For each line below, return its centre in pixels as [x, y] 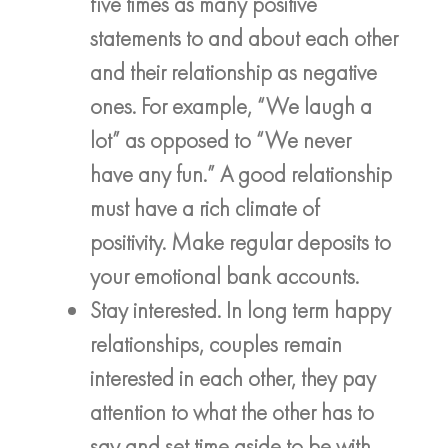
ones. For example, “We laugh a [231, 105]
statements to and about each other [244, 37]
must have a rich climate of [204, 207]
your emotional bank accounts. [224, 275]
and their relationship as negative [233, 71]
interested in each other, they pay [233, 377]
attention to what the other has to [232, 411]
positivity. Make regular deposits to [240, 241]
